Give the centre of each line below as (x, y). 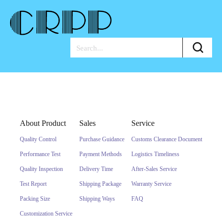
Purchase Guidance (102, 139)
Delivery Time (96, 169)
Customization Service (46, 214)
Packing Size (35, 199)
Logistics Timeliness (155, 154)
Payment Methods (101, 154)
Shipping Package (100, 184)
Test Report (33, 184)
